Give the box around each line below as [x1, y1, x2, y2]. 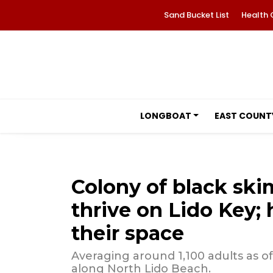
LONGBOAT [140, 110, 191, 122]
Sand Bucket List [163, 9, 229, 21]
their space [71, 221, 184, 245]
